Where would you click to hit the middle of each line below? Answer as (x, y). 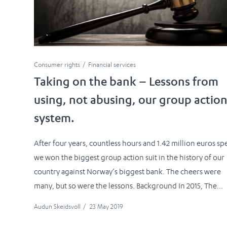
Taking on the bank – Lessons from (126, 83)
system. (54, 120)
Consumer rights (57, 65)
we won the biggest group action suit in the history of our (129, 158)
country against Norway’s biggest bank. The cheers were (128, 172)
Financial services (112, 65)
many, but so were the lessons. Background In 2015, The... (129, 186)
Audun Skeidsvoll (58, 207)
